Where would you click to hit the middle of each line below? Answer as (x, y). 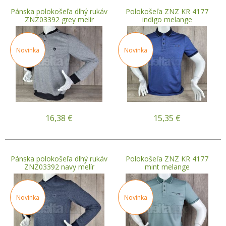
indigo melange (167, 19)
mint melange (167, 166)
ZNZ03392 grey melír (59, 19)
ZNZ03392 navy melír (59, 166)
